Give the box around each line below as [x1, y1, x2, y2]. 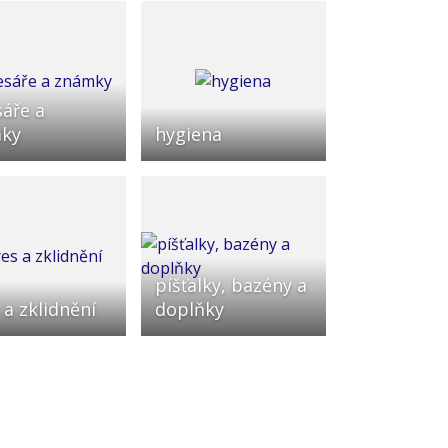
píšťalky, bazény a [154, 272, 307, 297]
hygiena [154, 121, 222, 146]
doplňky [154, 296, 224, 321]
